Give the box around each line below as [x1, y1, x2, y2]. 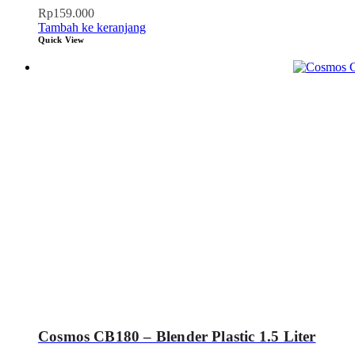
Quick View [38, 34, 85, 44]
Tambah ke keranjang [38, 20, 146, 34]
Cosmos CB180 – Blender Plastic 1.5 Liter [38, 328, 316, 345]
